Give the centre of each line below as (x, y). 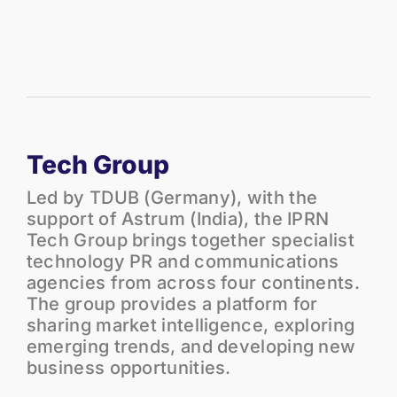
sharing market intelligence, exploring (191, 325)
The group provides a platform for (172, 304)
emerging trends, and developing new (191, 346)
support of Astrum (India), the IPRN (178, 218)
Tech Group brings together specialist (190, 240)
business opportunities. (128, 367)
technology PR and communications (183, 261)
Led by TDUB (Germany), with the (172, 197)
